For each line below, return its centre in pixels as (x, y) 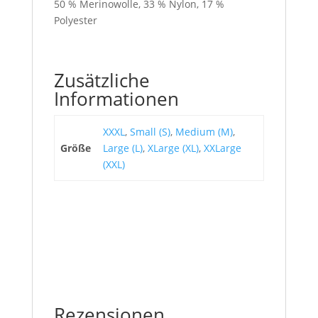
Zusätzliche (102, 80)
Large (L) (123, 148)
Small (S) (150, 131)
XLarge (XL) (173, 148)
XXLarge (223, 148)
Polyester (75, 20)
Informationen (116, 98)
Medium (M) (204, 131)
